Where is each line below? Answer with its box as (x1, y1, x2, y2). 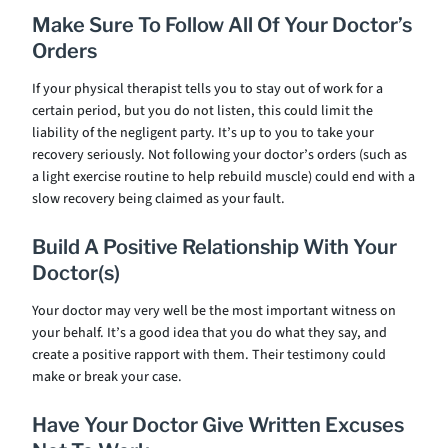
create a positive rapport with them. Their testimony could (32, 345, 386, 365)
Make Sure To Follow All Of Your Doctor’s (32, 13, 412, 37)
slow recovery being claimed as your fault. (32, 189, 285, 209)
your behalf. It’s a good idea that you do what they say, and (32, 323, 387, 343)
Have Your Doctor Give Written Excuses (32, 413, 404, 437)
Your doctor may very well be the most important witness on (32, 301, 396, 321)
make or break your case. (32, 367, 182, 387)
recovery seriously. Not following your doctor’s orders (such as (32, 145, 407, 165)
